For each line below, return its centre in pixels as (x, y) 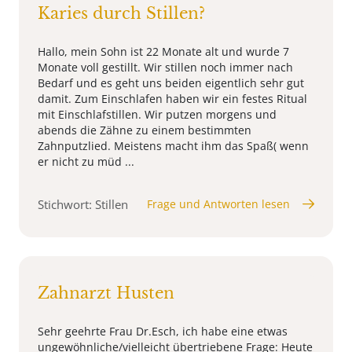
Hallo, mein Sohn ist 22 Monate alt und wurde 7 (163, 51)
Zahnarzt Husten (106, 293)
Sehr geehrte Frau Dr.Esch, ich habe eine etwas (163, 331)
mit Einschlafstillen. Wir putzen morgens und (157, 114)
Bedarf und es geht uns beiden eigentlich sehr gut (171, 82)
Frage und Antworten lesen (218, 203)
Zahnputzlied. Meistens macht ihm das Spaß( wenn (173, 145)
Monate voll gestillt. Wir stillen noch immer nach (165, 67)
